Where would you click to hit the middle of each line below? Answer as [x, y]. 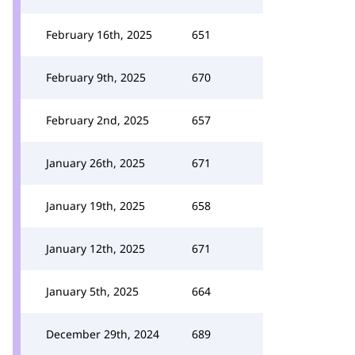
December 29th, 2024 [103, 334]
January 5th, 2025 [92, 291]
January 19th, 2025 [95, 206]
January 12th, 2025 [95, 248]
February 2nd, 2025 [97, 120]
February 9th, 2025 [96, 77]
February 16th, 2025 [99, 34]
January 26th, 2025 [95, 163]
